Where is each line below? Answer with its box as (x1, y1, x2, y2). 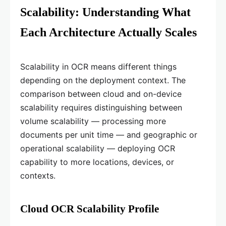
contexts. (20, 170, 55, 181)
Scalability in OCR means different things (20, 61, 177, 72)
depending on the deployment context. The (20, 75, 186, 85)
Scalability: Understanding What (20, 5, 191, 19)
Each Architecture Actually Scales (20, 25, 197, 39)
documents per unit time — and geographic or (20, 129, 197, 140)
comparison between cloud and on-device (20, 88, 182, 99)
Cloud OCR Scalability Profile (20, 202, 159, 215)
